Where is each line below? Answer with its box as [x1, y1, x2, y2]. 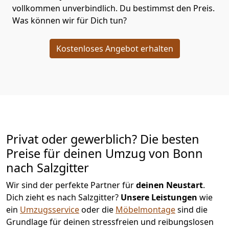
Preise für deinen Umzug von [6, 145, 173, 162]
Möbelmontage [116, 204, 175, 216]
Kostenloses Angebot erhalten [56, 43, 173, 55]
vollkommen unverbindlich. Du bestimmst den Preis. [12, 3, 215, 14]
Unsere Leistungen [121, 192, 197, 203]
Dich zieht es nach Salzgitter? [6, 192, 121, 203]
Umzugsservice [20, 204, 79, 216]
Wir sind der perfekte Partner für [6, 179, 136, 191]
